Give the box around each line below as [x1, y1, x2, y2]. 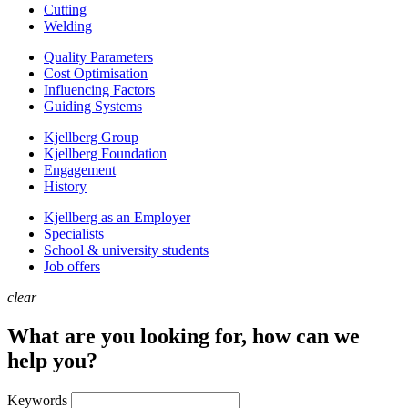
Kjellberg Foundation [44, 146, 167, 161]
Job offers [44, 259, 100, 274]
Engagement [44, 162, 116, 178]
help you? [7, 348, 97, 372]
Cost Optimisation [44, 66, 148, 81]
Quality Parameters [44, 49, 153, 65]
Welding [44, 18, 92, 34]
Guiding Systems [44, 98, 142, 114]
